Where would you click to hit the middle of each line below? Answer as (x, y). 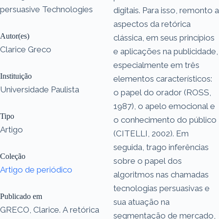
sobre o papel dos (148, 161)
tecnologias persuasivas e (162, 188)
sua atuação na (142, 202)
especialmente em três (156, 65)
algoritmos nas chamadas (161, 174)
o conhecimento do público (165, 120)
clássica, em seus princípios (164, 37)
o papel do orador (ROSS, (162, 92)
